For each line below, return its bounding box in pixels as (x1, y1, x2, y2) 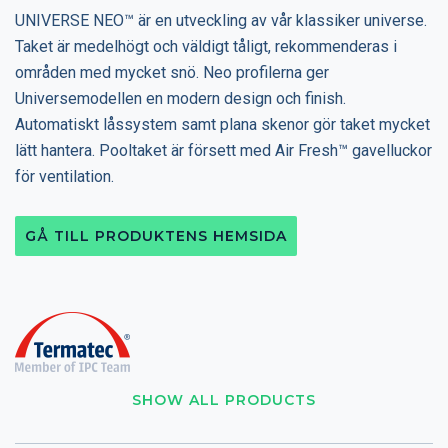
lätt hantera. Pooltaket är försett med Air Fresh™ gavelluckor (15, 140, 432, 160)
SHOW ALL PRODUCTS (132, 390, 316, 409)
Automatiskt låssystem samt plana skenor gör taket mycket (15, 114, 430, 134)
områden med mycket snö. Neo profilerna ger (15, 62, 329, 82)
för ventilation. (15, 166, 114, 186)
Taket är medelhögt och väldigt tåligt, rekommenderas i (15, 36, 397, 56)
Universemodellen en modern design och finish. (15, 88, 346, 108)
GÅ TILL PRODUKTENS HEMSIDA (25, 226, 287, 245)
